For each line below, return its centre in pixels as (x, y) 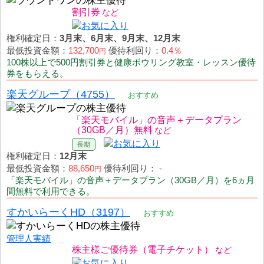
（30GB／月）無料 (112, 129)
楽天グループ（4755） (61, 94)
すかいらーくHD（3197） (68, 212)
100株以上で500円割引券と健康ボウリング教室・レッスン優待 (131, 62)
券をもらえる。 (37, 73)
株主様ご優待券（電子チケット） (142, 249)
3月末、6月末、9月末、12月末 (120, 38)
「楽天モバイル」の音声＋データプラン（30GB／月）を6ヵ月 (131, 180)
